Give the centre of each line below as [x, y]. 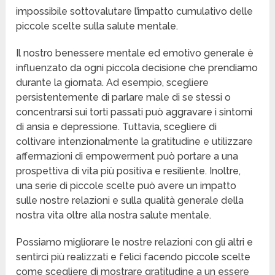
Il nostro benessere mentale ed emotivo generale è [135, 53]
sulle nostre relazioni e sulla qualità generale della [130, 201]
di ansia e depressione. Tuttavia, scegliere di [117, 127]
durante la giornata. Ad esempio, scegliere [113, 83]
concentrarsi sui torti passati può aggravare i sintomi [134, 112]
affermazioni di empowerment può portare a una [127, 157]
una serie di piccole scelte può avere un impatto [126, 186]
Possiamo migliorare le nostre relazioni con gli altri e [135, 242]
